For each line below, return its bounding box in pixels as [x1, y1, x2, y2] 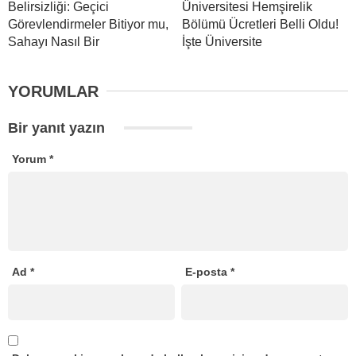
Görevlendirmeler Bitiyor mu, [8, 17, 168, 31]
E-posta [185, 265, 231, 279]
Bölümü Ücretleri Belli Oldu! [182, 17, 339, 31]
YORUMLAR [8, 82, 99, 100]
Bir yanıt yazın [8, 119, 109, 136]
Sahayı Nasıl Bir [8, 34, 99, 48]
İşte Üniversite [182, 34, 262, 48]
